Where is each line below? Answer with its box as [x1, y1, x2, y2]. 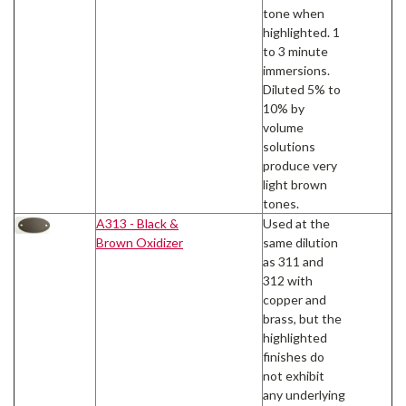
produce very [263, 157, 337, 173]
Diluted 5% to [263, 81, 341, 97]
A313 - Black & [96, 215, 179, 231]
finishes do [263, 348, 324, 364]
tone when [263, 5, 324, 21]
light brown [263, 176, 327, 192]
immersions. [263, 62, 330, 78]
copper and [263, 291, 326, 307]
